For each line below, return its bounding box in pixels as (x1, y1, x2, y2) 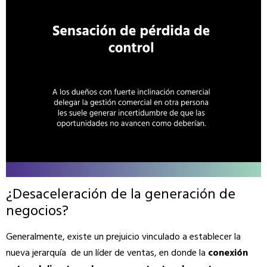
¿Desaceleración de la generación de (6, 183, 235, 206)
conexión (208, 245, 248, 261)
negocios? (6, 200, 69, 223)
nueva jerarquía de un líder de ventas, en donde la (6, 245, 208, 261)
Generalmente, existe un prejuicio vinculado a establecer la (6, 229, 241, 245)
